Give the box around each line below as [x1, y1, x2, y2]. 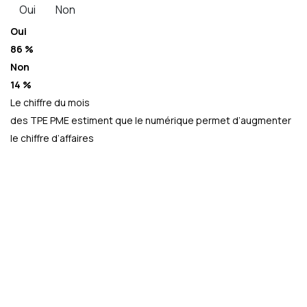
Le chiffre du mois [10, 96, 90, 110]
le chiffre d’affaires [10, 132, 94, 145]
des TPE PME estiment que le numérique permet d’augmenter [10, 114, 291, 127]
